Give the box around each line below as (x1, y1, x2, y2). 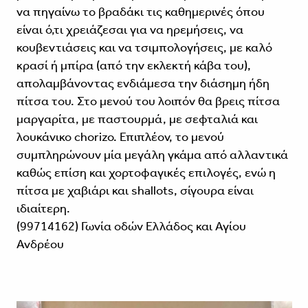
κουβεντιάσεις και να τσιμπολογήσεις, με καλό (16, 39, 272, 55)
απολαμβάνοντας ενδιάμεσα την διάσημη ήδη (16, 75, 269, 91)
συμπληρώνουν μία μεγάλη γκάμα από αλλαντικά (16, 146, 288, 162)
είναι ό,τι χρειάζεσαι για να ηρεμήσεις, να (16, 21, 243, 37)
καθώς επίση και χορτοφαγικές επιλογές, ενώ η (16, 164, 276, 180)
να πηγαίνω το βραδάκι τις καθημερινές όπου (16, 3, 265, 19)
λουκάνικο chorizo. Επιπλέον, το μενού (16, 129, 224, 144)
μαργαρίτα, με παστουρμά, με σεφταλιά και (16, 111, 258, 126)
